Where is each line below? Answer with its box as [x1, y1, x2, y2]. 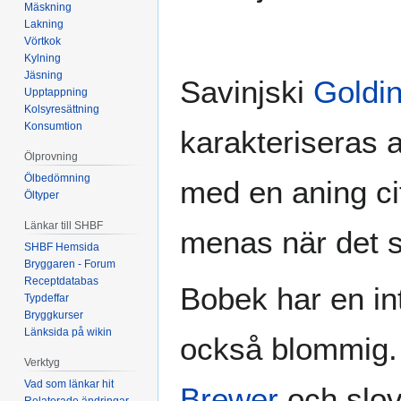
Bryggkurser [24, 308, 84, 321]
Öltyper [24, 189, 60, 202]
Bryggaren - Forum [24, 257, 116, 270]
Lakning [24, 18, 64, 31]
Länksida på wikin [24, 325, 113, 338]
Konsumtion [24, 120, 83, 133]
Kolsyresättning [24, 103, 100, 116]
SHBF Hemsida [24, 240, 100, 253]
